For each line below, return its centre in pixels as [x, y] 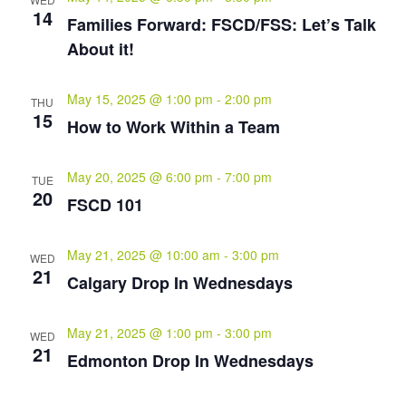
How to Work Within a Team [173, 127]
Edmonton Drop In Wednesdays [190, 361]
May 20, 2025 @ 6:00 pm [140, 177]
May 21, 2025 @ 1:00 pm [140, 333]
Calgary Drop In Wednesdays [179, 283]
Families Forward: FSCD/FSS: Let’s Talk [221, 24]
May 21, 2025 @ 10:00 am [143, 255]
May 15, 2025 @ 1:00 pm [140, 99]
